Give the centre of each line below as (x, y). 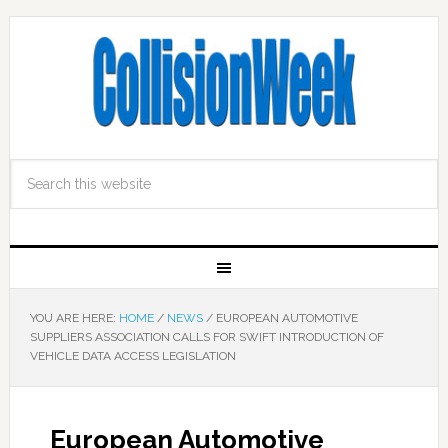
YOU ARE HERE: (74, 318)
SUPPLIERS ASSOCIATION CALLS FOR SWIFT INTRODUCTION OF (206, 337)
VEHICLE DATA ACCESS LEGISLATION (132, 356)
